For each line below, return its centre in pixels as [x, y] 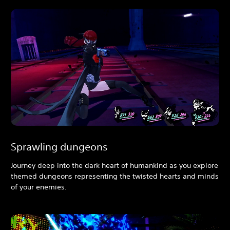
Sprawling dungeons [59, 147]
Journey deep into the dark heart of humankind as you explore [114, 166]
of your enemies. [39, 187]
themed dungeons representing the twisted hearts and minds [115, 176]
